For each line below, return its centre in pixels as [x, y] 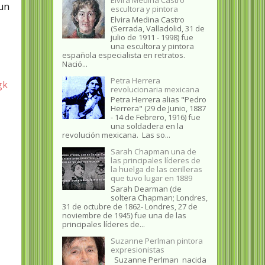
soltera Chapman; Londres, [159, 197]
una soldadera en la [147, 126]
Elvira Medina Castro [147, 19]
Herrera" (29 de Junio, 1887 [158, 109]
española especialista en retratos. [124, 55]
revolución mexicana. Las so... [116, 135]
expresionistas [137, 249]
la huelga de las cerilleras [156, 169]
